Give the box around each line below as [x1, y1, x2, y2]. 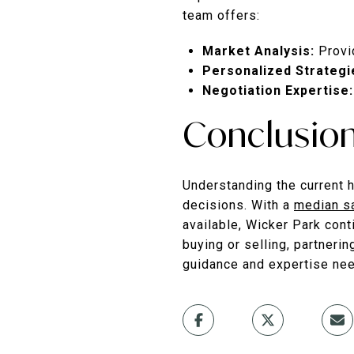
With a [251, 197, 294, 213]
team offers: [183, 7, 260, 23]
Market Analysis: [201, 43, 314, 58]
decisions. [183, 197, 247, 213]
